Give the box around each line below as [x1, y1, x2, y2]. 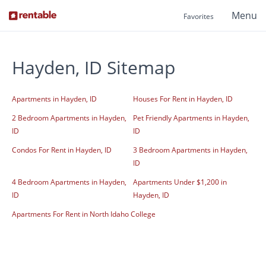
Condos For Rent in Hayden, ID [12, 145, 112, 156]
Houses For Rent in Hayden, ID [133, 94, 233, 104]
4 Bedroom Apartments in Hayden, [12, 177, 126, 188]
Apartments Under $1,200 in [133, 177, 227, 188]
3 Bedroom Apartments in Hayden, [133, 145, 248, 156]
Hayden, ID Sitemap [12, 55, 175, 80]
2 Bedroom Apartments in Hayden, [12, 113, 126, 123]
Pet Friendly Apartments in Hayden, [133, 113, 249, 123]
